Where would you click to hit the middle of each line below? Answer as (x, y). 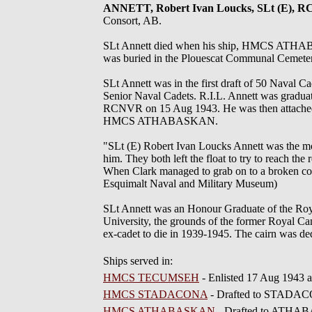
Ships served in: (138, 261)
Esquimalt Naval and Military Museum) (190, 184)
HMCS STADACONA (155, 294)
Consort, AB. (132, 21)
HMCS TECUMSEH (151, 278)
